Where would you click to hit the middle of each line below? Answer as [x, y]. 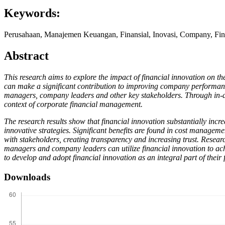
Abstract [26, 56]
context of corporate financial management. [73, 104]
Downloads [27, 177]
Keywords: [32, 13]
